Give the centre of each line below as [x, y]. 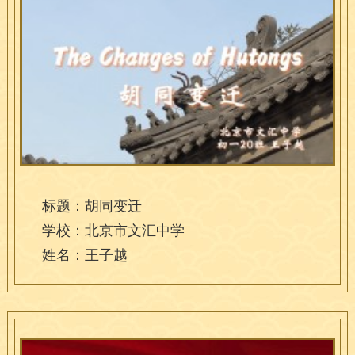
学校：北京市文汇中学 [113, 230]
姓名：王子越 [84, 255]
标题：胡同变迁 [92, 206]
